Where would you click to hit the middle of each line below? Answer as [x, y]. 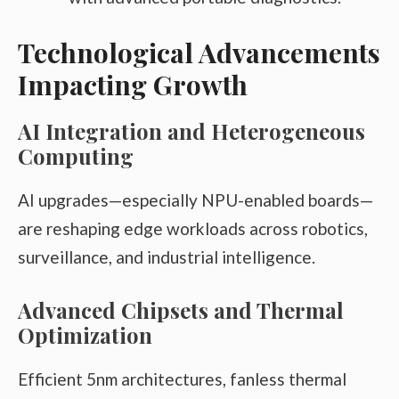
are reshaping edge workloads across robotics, [193, 229]
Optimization [85, 334]
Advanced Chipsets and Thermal [181, 309]
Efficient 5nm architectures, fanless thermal [182, 379]
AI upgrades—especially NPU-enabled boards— [195, 200]
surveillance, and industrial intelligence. [167, 257]
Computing [76, 156]
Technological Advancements [199, 53]
